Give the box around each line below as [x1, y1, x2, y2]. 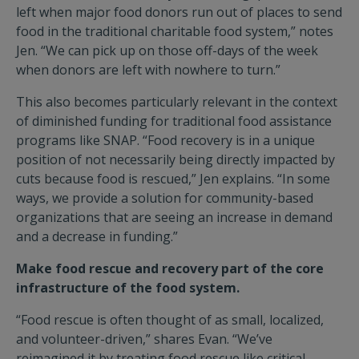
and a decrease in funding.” [16, 228, 178, 245]
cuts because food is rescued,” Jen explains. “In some [16, 170, 330, 188]
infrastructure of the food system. [16, 279, 240, 296]
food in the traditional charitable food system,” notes [16, 22, 333, 40]
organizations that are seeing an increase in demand [16, 208, 333, 226]
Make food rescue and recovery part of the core [16, 260, 324, 277]
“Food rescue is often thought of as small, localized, [16, 311, 324, 329]
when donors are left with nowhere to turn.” [16, 61, 280, 79]
